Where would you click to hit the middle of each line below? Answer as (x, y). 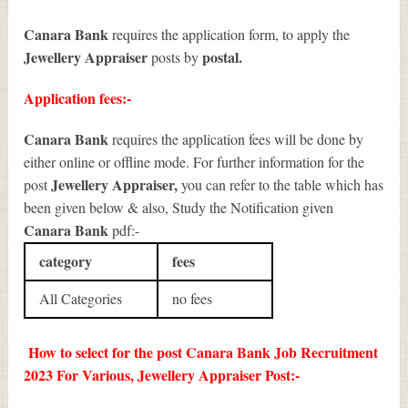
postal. (221, 57)
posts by (173, 57)
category (66, 261)
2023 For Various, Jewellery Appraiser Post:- (162, 375)
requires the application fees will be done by (238, 139)
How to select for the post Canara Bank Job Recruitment (201, 352)
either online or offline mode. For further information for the (194, 162)
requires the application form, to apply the (231, 35)
